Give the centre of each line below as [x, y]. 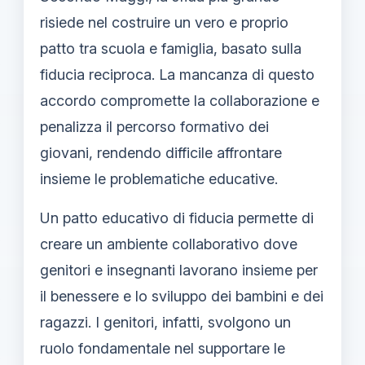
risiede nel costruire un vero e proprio [164, 22]
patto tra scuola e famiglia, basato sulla [171, 48]
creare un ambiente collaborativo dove [169, 244]
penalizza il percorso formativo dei [154, 126]
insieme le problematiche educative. [159, 178]
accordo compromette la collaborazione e [180, 100]
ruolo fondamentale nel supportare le [163, 348]
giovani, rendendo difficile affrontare [161, 152]
